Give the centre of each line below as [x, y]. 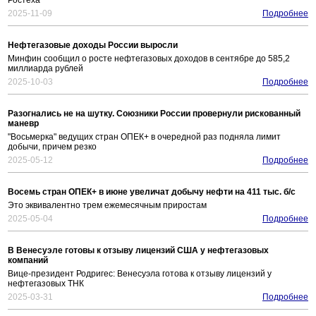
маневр [23, 124]
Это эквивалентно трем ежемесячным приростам [107, 206]
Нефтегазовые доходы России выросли [93, 45]
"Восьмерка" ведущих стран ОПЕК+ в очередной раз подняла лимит [144, 137]
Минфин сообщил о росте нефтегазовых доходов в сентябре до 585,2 [149, 59]
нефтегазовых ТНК [46, 284]
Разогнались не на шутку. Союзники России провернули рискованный [154, 114]
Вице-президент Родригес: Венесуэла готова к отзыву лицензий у [140, 274]
